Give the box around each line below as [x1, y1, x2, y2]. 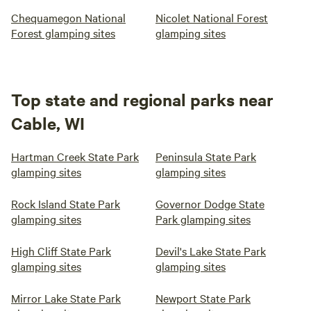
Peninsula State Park [155, 149, 256, 164]
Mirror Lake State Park [11, 290, 121, 305]
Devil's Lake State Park [155, 243, 266, 258]
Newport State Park [155, 290, 251, 305]
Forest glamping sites [11, 25, 115, 40]
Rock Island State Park [11, 196, 120, 211]
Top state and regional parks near [11, 88, 274, 110]
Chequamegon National [11, 10, 126, 25]
